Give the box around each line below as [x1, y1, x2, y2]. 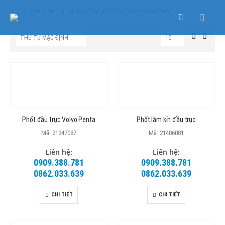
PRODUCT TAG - [69, 8, 103, 15]
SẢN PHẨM [31, 8, 55, 15]
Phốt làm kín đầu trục [136, 115, 196, 124]
